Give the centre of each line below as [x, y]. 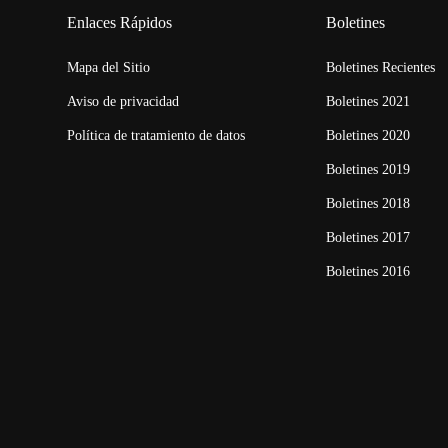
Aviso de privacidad [123, 102]
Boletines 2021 [368, 102]
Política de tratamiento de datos [156, 136]
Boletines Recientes [381, 68]
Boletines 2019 [368, 170]
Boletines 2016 [368, 272]
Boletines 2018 [368, 204]
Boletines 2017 [368, 238]
